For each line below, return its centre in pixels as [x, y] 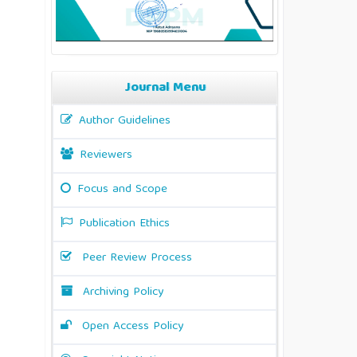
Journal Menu [165, 88]
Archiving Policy [123, 292]
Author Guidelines [125, 121]
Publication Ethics [124, 224]
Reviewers [106, 155]
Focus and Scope [122, 189]
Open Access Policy [131, 326]
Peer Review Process [137, 258]
